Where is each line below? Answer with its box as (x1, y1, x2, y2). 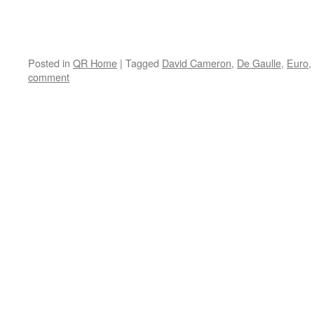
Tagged (125, 55, 159, 70)
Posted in (28, 55, 70, 70)
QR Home (73, 55, 117, 70)
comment (28, 69, 69, 84)
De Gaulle (237, 55, 281, 70)
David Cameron (162, 55, 231, 70)
